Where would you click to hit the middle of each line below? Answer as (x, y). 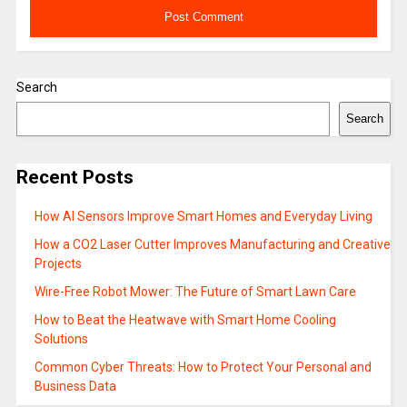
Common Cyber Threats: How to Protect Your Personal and (203, 367)
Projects (58, 264)
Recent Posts (74, 177)
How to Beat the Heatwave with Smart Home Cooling (185, 320)
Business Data (75, 387)
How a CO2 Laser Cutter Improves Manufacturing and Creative (212, 245)
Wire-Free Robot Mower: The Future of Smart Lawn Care (195, 292)
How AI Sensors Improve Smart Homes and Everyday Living (203, 217)
